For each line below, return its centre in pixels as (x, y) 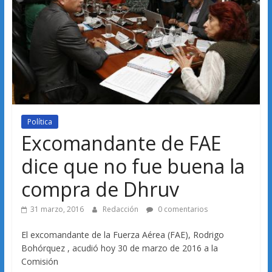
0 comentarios (182, 209)
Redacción (121, 209)
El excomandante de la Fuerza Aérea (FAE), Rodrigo (122, 235)
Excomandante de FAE (121, 143)
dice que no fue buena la (133, 166)
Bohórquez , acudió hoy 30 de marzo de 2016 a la (119, 248)
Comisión (39, 262)
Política (39, 122)
